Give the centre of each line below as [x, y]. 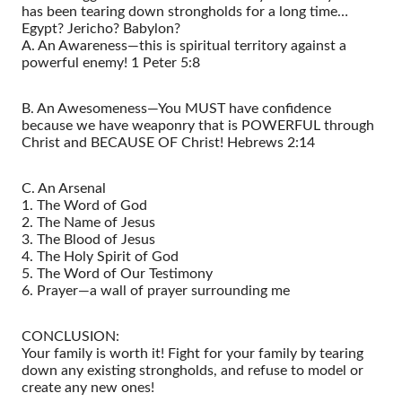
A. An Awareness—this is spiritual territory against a [184, 45]
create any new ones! [88, 387]
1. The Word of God [84, 205]
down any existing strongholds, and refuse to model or [192, 370]
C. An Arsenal [64, 188]
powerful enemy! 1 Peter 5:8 [111, 62]
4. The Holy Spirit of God [100, 256]
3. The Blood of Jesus [88, 239]
